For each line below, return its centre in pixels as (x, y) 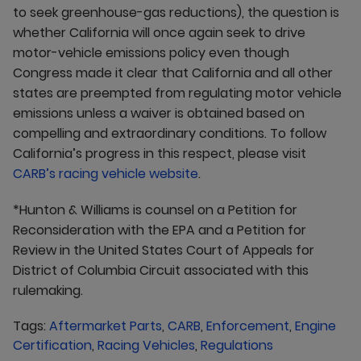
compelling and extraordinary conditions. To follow (170, 133)
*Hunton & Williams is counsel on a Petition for (155, 210)
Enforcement (248, 326)
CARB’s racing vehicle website (106, 174)
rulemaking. (48, 290)
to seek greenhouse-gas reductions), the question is (176, 12)
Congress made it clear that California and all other (173, 73)
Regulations (237, 345)
